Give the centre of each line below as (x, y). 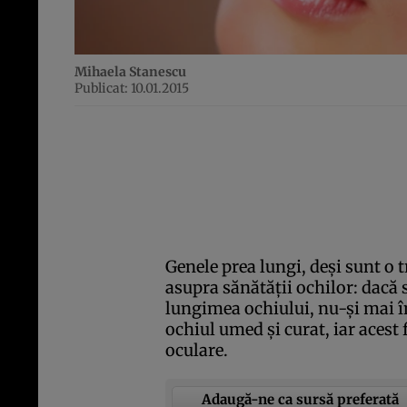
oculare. (197, 351)
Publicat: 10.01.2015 (132, 89)
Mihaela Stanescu (130, 72)
